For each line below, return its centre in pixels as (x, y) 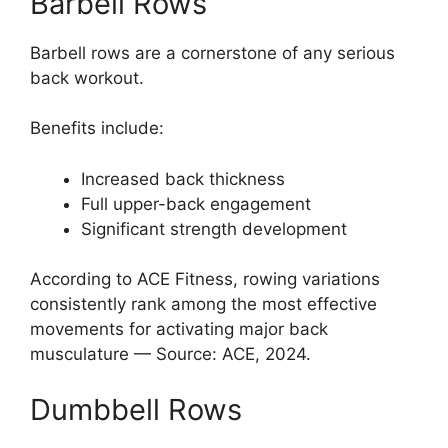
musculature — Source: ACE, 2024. (170, 354)
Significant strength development (214, 228)
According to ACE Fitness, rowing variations (205, 279)
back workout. (87, 77)
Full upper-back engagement (196, 203)
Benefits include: (97, 128)
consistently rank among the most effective (203, 304)
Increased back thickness (183, 178)
